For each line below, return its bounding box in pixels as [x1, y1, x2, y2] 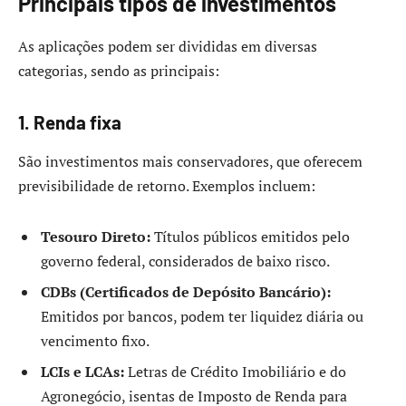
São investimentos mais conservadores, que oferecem [18, 151, 362, 172]
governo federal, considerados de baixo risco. [41, 251, 330, 272]
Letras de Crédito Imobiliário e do [124, 362, 346, 382]
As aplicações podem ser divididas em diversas [18, 36, 317, 57]
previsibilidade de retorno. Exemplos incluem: [18, 176, 315, 197]
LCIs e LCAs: [41, 362, 124, 382]
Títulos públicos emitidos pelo [150, 227, 350, 247]
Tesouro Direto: [41, 227, 150, 247]
